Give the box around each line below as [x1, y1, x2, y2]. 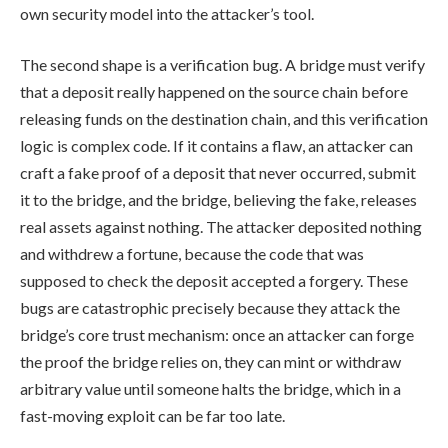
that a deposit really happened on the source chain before [20, 82, 408, 102]
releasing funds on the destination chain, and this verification [20, 109, 428, 129]
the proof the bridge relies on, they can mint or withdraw [20, 352, 401, 372]
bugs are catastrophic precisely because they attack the [20, 298, 400, 318]
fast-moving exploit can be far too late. [20, 406, 285, 426]
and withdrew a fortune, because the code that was [20, 244, 364, 264]
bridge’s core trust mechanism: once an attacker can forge [20, 325, 414, 345]
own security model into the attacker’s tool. [20, 3, 314, 23]
